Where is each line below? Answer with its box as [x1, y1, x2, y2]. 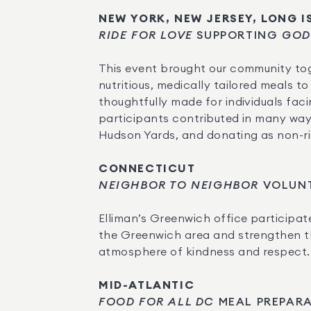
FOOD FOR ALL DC [99, 296, 215, 308]
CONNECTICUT [99, 163, 196, 174]
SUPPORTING [192, 30, 283, 41]
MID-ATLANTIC [99, 280, 195, 291]
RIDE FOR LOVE [99, 30, 193, 41]
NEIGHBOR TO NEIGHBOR [99, 180, 259, 191]
